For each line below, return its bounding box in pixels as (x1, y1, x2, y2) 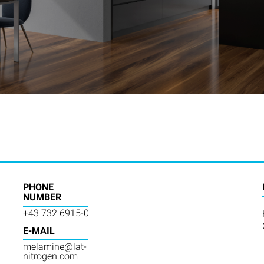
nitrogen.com (23, 250, 78, 262)
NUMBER (23, 191, 62, 203)
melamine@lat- (23, 240, 87, 252)
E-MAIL (23, 225, 55, 236)
